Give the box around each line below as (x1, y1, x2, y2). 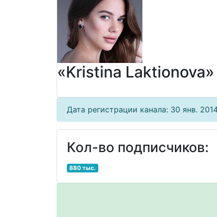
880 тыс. (69, 164, 96, 171)
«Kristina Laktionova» (57, 62, 214, 81)
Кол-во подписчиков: (67, 139, 209, 155)
